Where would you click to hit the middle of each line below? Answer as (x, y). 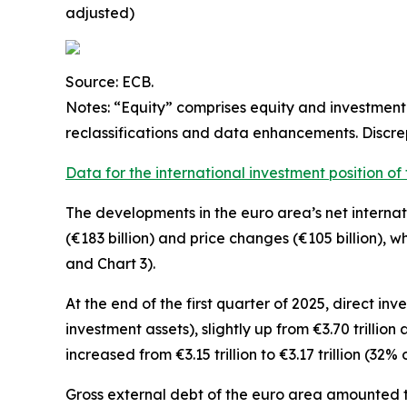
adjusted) (100, 12)
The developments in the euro (171, 212)
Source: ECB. (109, 81)
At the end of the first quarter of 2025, (199, 303)
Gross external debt (134, 394)
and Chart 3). (110, 263)
